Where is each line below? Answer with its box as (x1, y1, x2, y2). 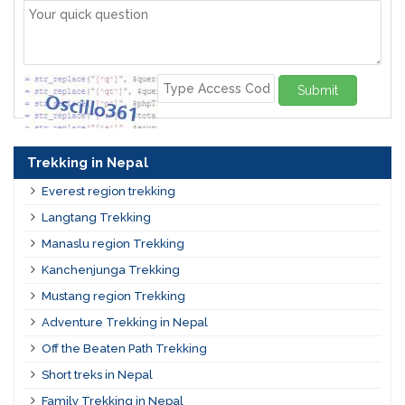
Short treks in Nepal (41, 368, 153, 382)
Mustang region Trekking (41, 289, 185, 304)
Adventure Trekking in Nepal (41, 316, 208, 330)
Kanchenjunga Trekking (41, 263, 180, 278)
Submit (290, 82, 345, 98)
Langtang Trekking (41, 211, 151, 225)
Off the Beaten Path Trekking (41, 342, 207, 356)
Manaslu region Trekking (41, 237, 184, 251)
